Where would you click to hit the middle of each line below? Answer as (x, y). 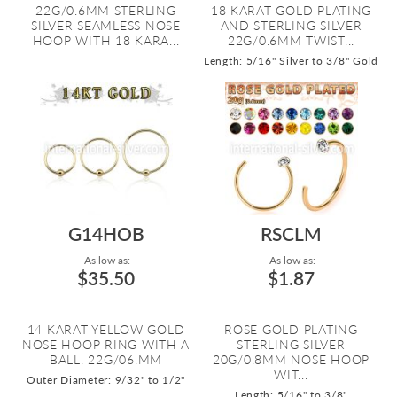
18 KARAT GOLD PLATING (291, 10)
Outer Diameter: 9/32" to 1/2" (106, 380)
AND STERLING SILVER (291, 25)
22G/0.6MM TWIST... (291, 40)
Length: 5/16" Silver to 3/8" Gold (291, 61)
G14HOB (106, 234)
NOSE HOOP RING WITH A (106, 344)
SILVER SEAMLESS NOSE (106, 25)
